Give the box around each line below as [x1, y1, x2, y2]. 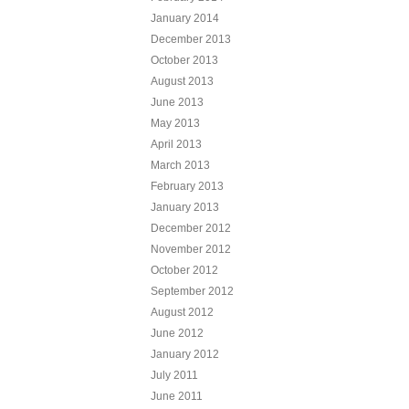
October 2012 [150, 263, 218, 277]
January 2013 [150, 200, 219, 214]
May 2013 [150, 116, 200, 130]
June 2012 [150, 326, 204, 340]
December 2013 [150, 32, 231, 46]
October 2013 [150, 53, 218, 67]
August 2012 [150, 305, 214, 319]
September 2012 [150, 284, 234, 298]
